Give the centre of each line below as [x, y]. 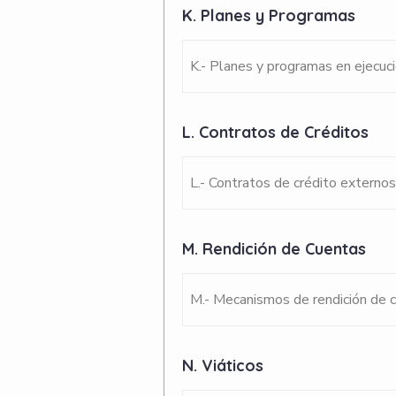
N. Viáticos [225, 366]
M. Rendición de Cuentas [276, 249]
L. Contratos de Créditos [277, 132]
